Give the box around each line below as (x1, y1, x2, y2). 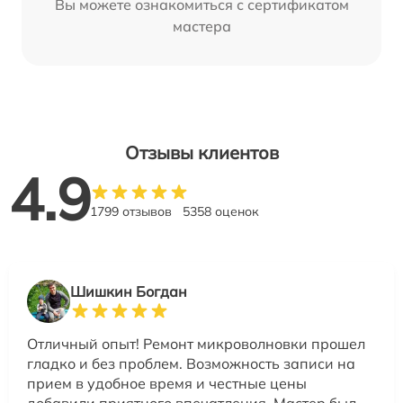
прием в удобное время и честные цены (27, 373, 307, 392)
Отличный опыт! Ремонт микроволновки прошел (27, 334, 365, 353)
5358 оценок (183, 202, 259, 219)
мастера (172, 16, 231, 35)
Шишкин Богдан (70, 282, 187, 300)
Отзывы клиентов (124, 140, 279, 164)
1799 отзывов (90, 202, 172, 219)
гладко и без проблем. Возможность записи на (27, 354, 355, 372)
